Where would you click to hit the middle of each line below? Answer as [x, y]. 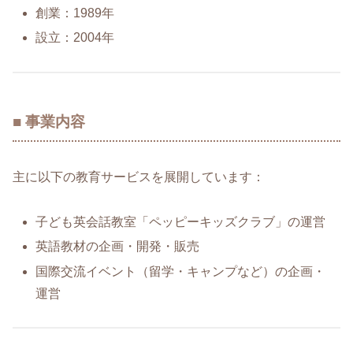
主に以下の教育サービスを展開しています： [139, 177]
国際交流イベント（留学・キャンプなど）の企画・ [181, 271]
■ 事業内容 [49, 121]
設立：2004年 [75, 37]
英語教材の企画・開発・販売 [118, 247]
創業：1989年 [75, 13]
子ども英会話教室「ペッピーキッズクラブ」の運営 [181, 222]
